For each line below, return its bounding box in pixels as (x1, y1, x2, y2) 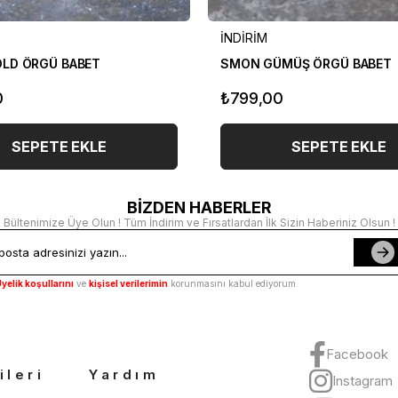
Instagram (332, 372, 393, 390)
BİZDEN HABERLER (127, 197, 271, 217)
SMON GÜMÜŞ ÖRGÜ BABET (220, 55, 393, 71)
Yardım (89, 365, 159, 383)
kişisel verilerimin (89, 278, 168, 290)
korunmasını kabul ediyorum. (168, 278, 298, 290)
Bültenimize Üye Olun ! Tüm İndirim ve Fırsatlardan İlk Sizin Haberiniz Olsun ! (3, 215, 395, 229)
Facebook (326, 346, 388, 363)
